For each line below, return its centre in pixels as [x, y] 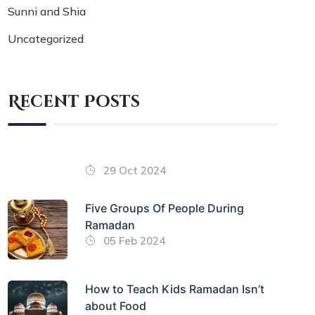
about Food [116, 306]
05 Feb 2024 [133, 241]
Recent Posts [74, 102]
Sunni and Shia [47, 11]
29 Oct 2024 [134, 171]
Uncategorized [46, 38]
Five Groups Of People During [165, 208]
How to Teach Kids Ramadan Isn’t [175, 289]
